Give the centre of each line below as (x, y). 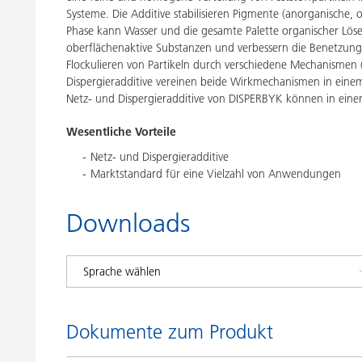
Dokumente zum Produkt (170, 332)
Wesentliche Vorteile (121, 132)
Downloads (128, 223)
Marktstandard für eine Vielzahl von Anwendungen (216, 174)
